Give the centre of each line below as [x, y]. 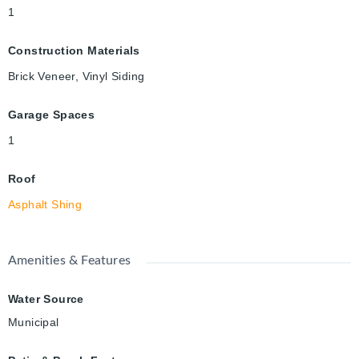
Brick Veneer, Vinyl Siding [77, 77]
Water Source [46, 299]
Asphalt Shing [45, 205]
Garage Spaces [52, 115]
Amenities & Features [69, 261]
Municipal [34, 323]
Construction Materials [74, 51]
